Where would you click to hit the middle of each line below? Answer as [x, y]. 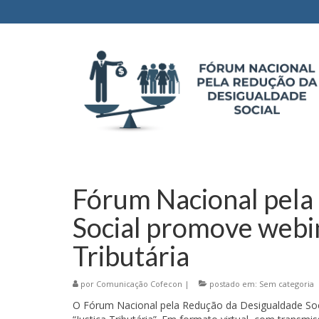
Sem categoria [287, 284]
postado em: [233, 284]
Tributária [131, 256]
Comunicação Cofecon [139, 284]
